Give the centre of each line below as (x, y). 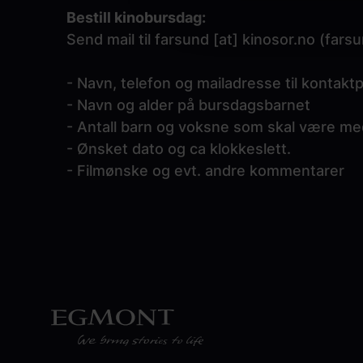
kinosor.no (279, 39)
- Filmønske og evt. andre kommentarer (205, 171)
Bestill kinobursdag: (136, 17)
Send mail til (111, 39)
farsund (182, 39)
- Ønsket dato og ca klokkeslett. (179, 149)
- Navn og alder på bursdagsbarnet (188, 105)
